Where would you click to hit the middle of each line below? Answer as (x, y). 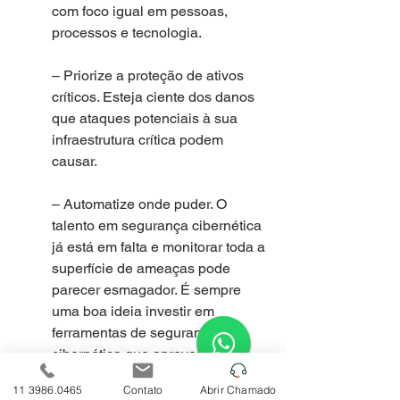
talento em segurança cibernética (158, 225)
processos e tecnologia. (127, 32)
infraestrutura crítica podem (139, 139)
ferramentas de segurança (136, 332)
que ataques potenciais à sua (146, 118)
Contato (143, 389)
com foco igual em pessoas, (142, 11)
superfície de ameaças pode (143, 268)
